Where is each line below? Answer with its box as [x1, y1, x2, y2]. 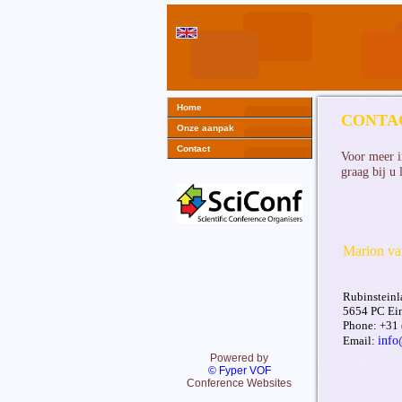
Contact [177, 144, 210, 153]
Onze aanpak [177, 123, 234, 133]
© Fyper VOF [207, 364, 271, 377]
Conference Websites [187, 377, 292, 389]
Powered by [210, 352, 268, 364]
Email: [343, 334, 378, 347]
